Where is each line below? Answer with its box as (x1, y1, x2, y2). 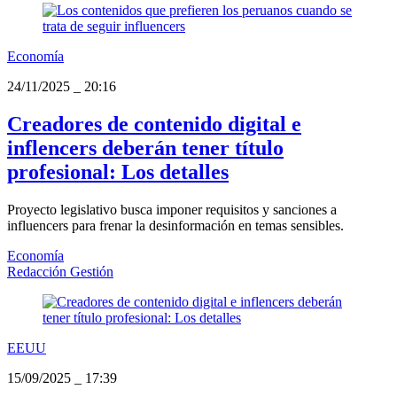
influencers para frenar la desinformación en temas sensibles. (7, 217, 344, 233)
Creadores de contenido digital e (7, 112, 301, 136)
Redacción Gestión (7, 263, 113, 279)
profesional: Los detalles (7, 160, 229, 183)
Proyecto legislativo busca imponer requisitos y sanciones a (7, 201, 337, 217)
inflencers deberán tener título (7, 136, 284, 160)
